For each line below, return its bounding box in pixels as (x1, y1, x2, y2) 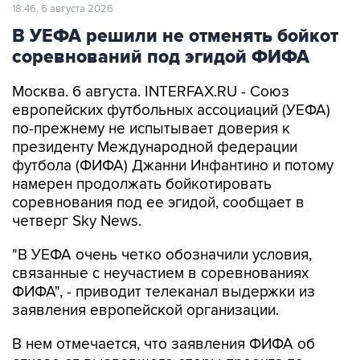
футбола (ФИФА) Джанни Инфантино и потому (12, 157, 333, 176)
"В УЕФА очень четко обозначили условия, (12, 246, 312, 265)
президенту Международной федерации (12, 138, 297, 157)
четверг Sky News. (12, 212, 141, 231)
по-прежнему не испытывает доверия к (12, 120, 290, 139)
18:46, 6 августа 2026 (12, 2, 113, 16)
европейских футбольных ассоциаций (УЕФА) (12, 101, 330, 121)
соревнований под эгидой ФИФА (12, 46, 309, 69)
